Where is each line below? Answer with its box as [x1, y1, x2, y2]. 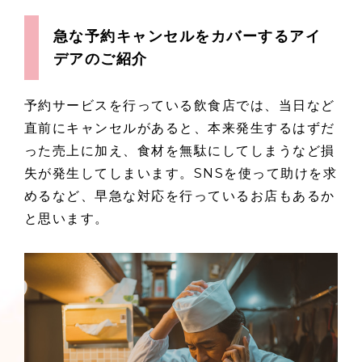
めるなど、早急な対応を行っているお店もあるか [23, 187, 335, 204]
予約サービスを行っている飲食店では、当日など [23, 97, 335, 113]
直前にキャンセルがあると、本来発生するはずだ [23, 120, 335, 136]
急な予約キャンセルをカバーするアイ [53, 27, 322, 45]
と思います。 [23, 210, 109, 226]
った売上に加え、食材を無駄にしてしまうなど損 [23, 142, 335, 158]
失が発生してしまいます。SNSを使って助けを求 [23, 165, 338, 181]
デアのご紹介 [53, 49, 148, 68]
